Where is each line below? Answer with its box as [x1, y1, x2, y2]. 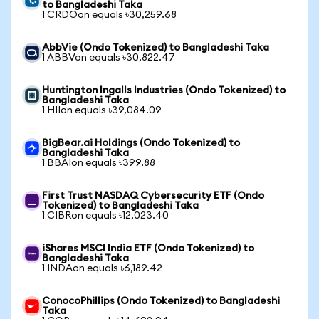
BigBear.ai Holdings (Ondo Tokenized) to [42, 138, 240, 148]
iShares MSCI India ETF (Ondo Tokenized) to [42, 244, 254, 253]
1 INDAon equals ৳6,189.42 [42, 263, 162, 273]
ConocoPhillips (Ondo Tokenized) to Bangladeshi [42, 296, 280, 306]
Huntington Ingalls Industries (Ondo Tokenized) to [42, 85, 286, 95]
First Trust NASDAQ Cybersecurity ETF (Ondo [42, 191, 264, 201]
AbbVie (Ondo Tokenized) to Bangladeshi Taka [42, 43, 269, 53]
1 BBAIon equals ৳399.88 [42, 158, 155, 168]
